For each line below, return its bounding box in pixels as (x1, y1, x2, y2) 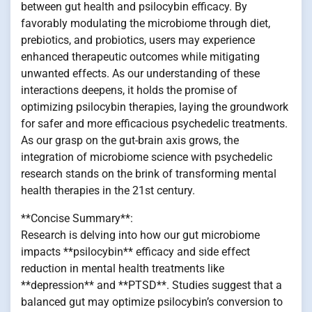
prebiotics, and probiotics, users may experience (21, 33, 255, 47)
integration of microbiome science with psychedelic (21, 150, 272, 164)
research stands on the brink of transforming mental (21, 167, 276, 181)
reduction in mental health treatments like (21, 262, 224, 276)
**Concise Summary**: (21, 212, 133, 226)
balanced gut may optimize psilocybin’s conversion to (21, 295, 283, 309)
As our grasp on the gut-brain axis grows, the (21, 134, 239, 148)
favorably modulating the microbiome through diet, (21, 17, 270, 31)
